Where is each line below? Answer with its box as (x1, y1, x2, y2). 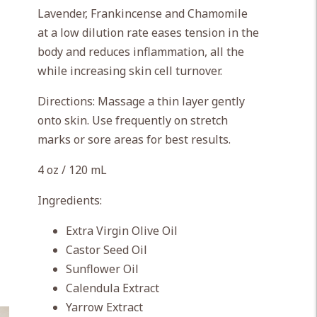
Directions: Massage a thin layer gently (37, 93, 245, 109)
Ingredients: (37, 192, 102, 208)
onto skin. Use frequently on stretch (37, 113, 228, 128)
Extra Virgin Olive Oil (65, 223, 178, 238)
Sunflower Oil (65, 261, 139, 277)
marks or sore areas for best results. (37, 132, 231, 147)
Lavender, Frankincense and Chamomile (37, 6, 248, 21)
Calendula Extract (65, 280, 159, 296)
